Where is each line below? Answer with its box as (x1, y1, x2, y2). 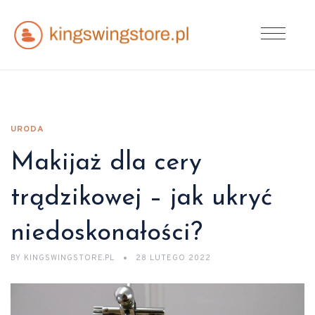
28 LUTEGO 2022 (136, 253, 211, 263)
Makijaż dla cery (11, 150, 202, 176)
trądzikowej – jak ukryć (11, 186, 272, 211)
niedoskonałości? (11, 221, 202, 246)
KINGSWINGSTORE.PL (21, 253, 117, 263)
